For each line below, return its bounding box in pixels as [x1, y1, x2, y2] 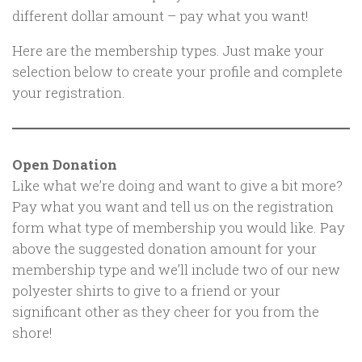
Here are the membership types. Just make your [12, 40, 324, 60]
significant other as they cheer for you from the [12, 301, 319, 321]
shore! [12, 322, 53, 342]
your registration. [12, 82, 125, 102]
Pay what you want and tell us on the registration [12, 196, 334, 216]
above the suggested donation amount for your [12, 238, 317, 258]
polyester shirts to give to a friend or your [12, 280, 280, 300]
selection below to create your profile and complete [12, 61, 343, 81]
